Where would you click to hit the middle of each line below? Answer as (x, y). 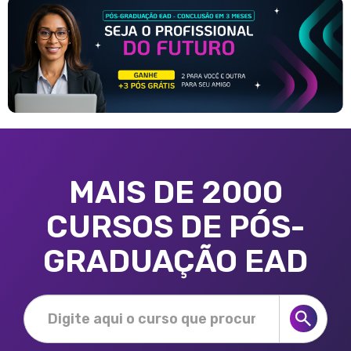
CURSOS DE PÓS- (175, 226)
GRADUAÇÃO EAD (175, 261)
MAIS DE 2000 (175, 192)
